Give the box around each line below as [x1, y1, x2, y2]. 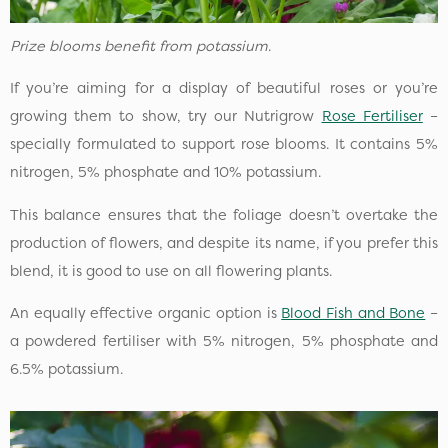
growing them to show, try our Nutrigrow [10, 106, 322, 127]
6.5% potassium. [10, 359, 123, 379]
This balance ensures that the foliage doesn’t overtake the [10, 204, 438, 225]
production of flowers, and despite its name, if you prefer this [10, 232, 438, 253]
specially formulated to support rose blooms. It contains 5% [10, 134, 438, 155]
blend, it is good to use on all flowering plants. [10, 260, 332, 281]
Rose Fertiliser [321, 106, 423, 127]
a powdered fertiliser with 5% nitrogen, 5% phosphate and [10, 331, 438, 351]
